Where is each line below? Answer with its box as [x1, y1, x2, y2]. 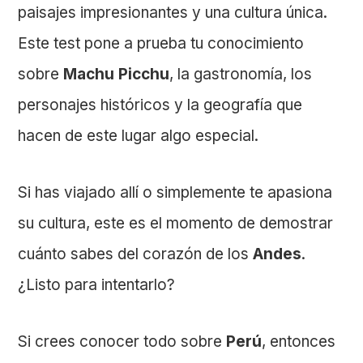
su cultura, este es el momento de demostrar [18, 213, 334, 233]
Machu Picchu [59, 64, 170, 83]
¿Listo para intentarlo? [18, 275, 176, 294]
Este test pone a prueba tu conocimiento [18, 33, 305, 53]
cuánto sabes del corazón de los [18, 244, 254, 263]
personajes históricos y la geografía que [18, 95, 303, 114]
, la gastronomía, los [169, 64, 313, 83]
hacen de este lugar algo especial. [18, 126, 259, 145]
